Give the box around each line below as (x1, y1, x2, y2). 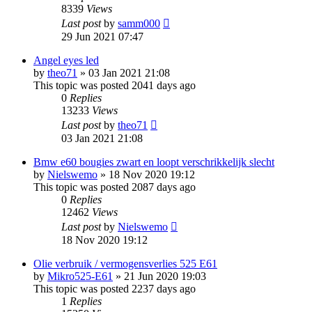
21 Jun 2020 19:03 (124, 270, 206, 282)
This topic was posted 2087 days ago (33, 180, 196, 193)
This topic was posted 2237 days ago (33, 282, 196, 295)
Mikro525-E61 (47, 270, 113, 282)
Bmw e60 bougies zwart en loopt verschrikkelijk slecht (33, 155, 274, 168)
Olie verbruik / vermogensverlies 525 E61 (33, 257, 217, 270)
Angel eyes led (33, 54, 99, 66)
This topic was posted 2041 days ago (33, 79, 196, 91)
